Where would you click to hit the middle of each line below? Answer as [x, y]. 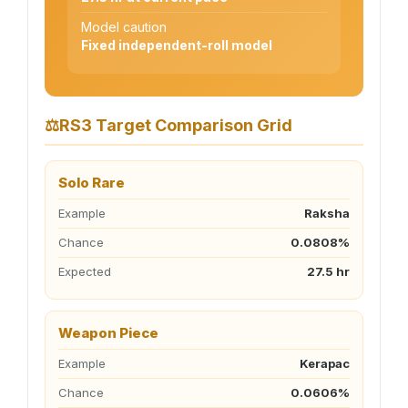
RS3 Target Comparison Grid [176, 125]
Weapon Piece [108, 333]
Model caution [124, 27]
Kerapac [325, 363]
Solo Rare [92, 183]
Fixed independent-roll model [177, 45]
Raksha [327, 213]
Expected [85, 271]
